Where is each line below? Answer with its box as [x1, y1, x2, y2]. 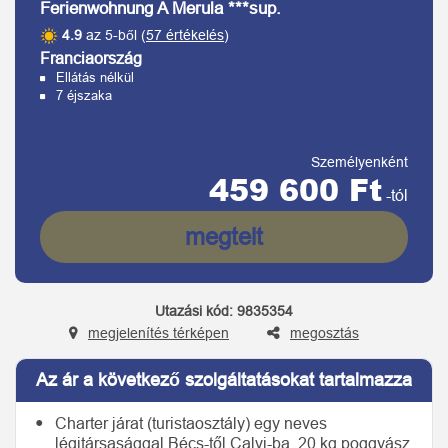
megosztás [290, 325, 359, 341]
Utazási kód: [155, 303, 233, 319]
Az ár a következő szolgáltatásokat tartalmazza [36, 370, 412, 390]
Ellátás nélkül [56, 70, 134, 85]
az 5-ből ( [82, 27, 146, 43]
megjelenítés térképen [88, 325, 229, 341]
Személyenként [311, 154, 408, 170]
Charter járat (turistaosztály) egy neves [55, 415, 327, 432]
